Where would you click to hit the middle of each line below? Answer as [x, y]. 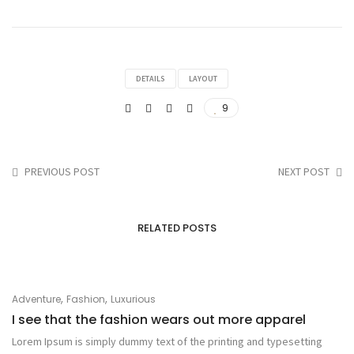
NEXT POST [304, 171]
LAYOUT [203, 79]
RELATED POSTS [177, 228]
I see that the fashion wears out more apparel [159, 320]
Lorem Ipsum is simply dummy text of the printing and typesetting [167, 341]
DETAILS [150, 79]
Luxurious [133, 299]
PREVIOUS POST [62, 171]
